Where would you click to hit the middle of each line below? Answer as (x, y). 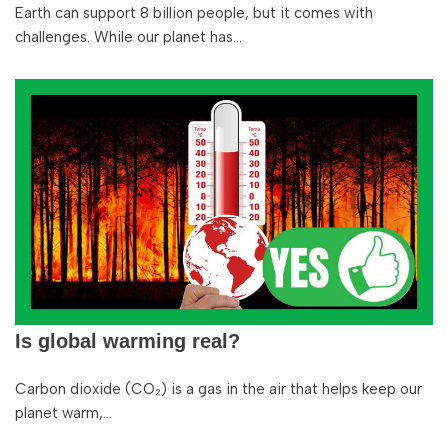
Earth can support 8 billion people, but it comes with (194, 13)
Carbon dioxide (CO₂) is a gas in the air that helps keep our (218, 389)
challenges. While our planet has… (130, 37)
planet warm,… (65, 413)
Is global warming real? (127, 341)
